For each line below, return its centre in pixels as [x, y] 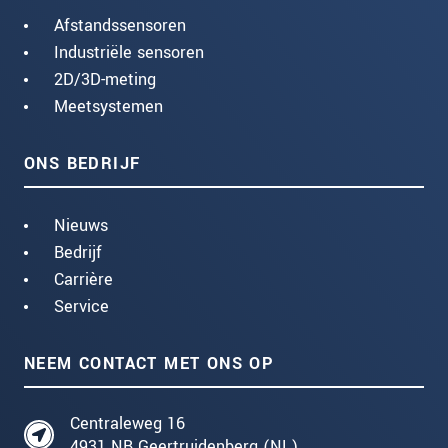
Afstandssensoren [120, 26]
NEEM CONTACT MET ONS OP [149, 364]
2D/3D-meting [105, 80]
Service [81, 307]
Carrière [83, 280]
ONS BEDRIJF [82, 164]
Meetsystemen [108, 107]
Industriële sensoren [129, 53]
